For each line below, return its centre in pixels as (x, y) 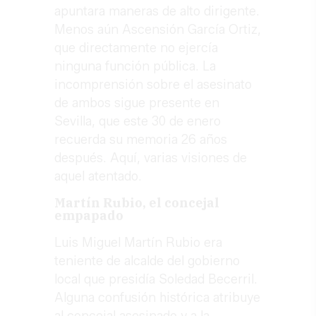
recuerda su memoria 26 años (141, 140)
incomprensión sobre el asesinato (153, 85)
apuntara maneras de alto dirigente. (157, 12)
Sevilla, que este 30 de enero (138, 122)
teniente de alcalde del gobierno (147, 261)
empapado (89, 216)
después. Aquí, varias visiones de (151, 158)
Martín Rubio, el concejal (137, 203)
